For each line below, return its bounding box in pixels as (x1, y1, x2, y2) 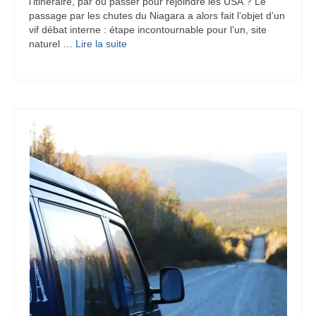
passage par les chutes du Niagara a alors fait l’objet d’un (29, 10, 285, 22)
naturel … (29, 38, 75, 50)
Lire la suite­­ (75, 38, 127, 50)
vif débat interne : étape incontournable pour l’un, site (29, 24, 267, 36)
